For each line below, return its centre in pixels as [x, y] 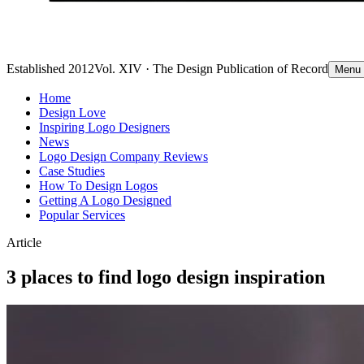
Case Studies [72, 171]
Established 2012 [50, 69]
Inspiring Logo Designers [104, 127]
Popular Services [82, 215]
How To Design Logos [98, 186]
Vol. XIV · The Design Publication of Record [211, 69]
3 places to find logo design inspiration [166, 277]
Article [24, 243]
